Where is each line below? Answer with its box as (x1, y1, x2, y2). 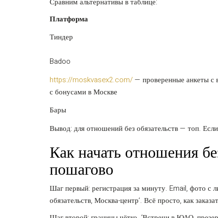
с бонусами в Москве (50, 86, 117, 97)
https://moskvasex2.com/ (50, 74, 133, 85)
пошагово (50, 156, 113, 183)
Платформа (50, 13, 88, 24)
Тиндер (50, 31, 73, 42)
